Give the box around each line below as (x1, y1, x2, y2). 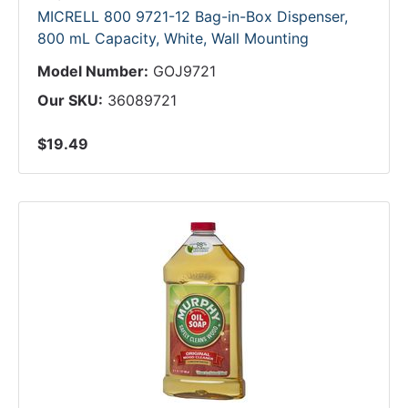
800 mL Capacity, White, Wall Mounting (37, 29, 309, 47)
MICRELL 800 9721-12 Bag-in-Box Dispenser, (37, 7, 348, 25)
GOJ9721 (153, 62, 216, 80)
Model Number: (37, 62, 148, 80)
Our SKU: (37, 91, 103, 109)
